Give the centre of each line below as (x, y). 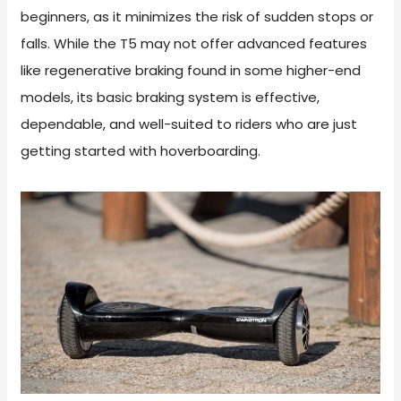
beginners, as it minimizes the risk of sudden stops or (197, 17)
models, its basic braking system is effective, (171, 98)
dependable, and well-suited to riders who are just (189, 124)
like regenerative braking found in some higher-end (191, 71)
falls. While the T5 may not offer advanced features (194, 44)
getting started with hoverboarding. (141, 151)
